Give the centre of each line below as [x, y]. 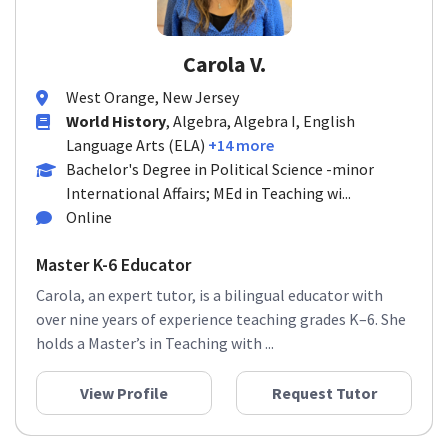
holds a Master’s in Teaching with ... [155, 343]
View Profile [124, 393]
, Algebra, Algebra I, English [260, 121]
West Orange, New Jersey [152, 97]
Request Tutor [324, 393]
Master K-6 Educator [113, 264]
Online [89, 217]
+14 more [241, 145]
